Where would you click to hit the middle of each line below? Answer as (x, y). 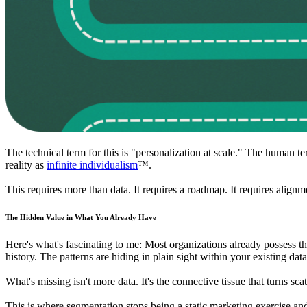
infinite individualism (92, 165)
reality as (26, 165)
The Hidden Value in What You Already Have (81, 217)
